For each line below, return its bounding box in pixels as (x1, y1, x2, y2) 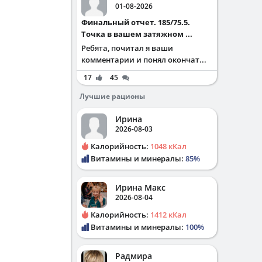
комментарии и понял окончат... (81, 54, 206, 65)
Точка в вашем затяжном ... (81, 29, 192, 39)
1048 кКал (150, 141, 187, 151)
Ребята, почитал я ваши (81, 43, 173, 53)
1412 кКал (150, 209, 187, 220)
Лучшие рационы (80, 91, 145, 101)
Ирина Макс (115, 182, 166, 193)
